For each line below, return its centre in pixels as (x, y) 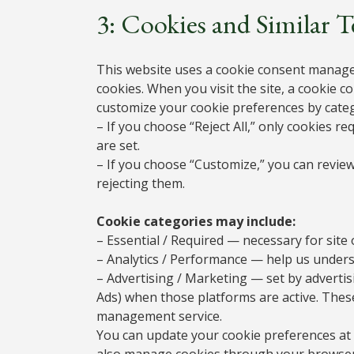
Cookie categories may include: (196, 221)
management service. (159, 316)
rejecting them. (141, 183)
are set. (118, 145)
